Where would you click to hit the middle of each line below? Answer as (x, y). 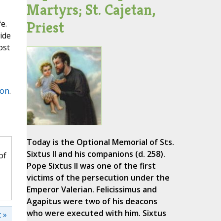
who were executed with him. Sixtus (96, 213)
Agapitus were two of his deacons (92, 202)
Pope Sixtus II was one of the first (91, 166)
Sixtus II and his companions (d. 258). (96, 154)
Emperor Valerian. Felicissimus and (92, 190)
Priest (45, 28)
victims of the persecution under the (98, 178)
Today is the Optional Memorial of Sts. (100, 142)
